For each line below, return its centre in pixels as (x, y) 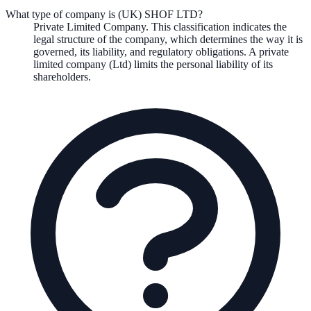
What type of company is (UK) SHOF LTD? (104, 15)
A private (268, 52)
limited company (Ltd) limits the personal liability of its (153, 65)
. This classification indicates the (216, 27)
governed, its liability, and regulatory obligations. (140, 52)
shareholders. (62, 77)
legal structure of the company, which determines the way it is (168, 40)
